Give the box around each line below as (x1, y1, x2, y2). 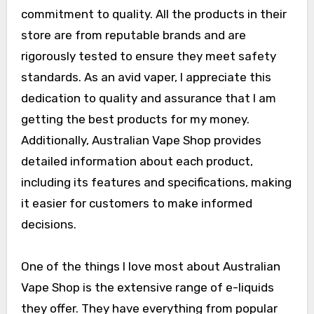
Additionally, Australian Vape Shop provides (20, 133, 261, 148)
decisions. (20, 217, 76, 232)
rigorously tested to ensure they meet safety (20, 49, 276, 64)
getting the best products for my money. (20, 112, 250, 127)
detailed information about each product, (20, 154, 253, 169)
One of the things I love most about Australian (20, 259, 280, 274)
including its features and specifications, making (20, 175, 292, 190)
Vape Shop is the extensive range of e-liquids (20, 280, 274, 295)
